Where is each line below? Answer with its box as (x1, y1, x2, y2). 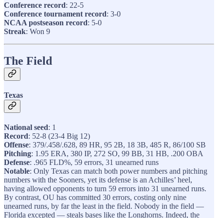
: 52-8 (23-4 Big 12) (28, 132, 90, 141)
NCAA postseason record (4, 18, 88, 27)
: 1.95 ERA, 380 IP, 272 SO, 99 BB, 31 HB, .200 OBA (31, 149, 203, 158)
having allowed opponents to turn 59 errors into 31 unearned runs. (4, 184, 206, 193)
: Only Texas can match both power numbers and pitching (30, 167, 207, 176)
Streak (4, 27, 26, 36)
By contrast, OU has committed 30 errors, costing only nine (4, 193, 186, 202)
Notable (4, 167, 30, 176)
